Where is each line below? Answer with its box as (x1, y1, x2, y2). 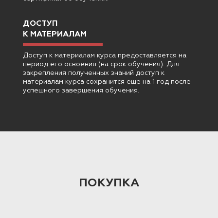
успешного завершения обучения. (23, 87, 139, 94)
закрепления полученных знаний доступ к (23, 70, 164, 77)
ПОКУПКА (79, 177, 139, 189)
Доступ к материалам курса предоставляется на (23, 52, 186, 59)
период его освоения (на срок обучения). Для (23, 61, 180, 68)
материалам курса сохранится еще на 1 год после (23, 78, 191, 86)
